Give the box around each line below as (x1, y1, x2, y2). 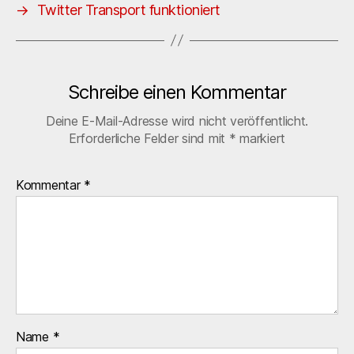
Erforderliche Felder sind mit (68, 130, 229, 146)
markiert (235, 130, 286, 146)
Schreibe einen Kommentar (67, 80, 287, 104)
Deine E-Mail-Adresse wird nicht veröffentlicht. (45, 112, 309, 129)
